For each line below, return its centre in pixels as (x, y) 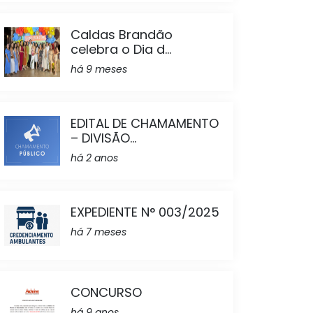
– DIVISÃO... (103, 138)
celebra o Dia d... (121, 49)
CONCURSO (106, 293)
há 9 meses (99, 69)
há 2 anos (94, 158)
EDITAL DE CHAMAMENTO (145, 123)
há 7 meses (99, 232)
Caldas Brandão (122, 34)
